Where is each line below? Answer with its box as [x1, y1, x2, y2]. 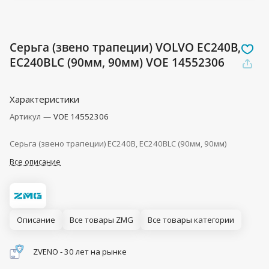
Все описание [10, 157, 61, 168]
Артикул [10, 111, 43, 122]
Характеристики [10, 93, 79, 106]
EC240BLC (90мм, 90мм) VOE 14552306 [10, 55, 225, 70]
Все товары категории [148, 214, 234, 226]
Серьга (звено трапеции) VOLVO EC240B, [10, 40, 241, 55]
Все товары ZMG [70, 214, 133, 226]
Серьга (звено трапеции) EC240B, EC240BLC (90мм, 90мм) [10, 138, 226, 150]
